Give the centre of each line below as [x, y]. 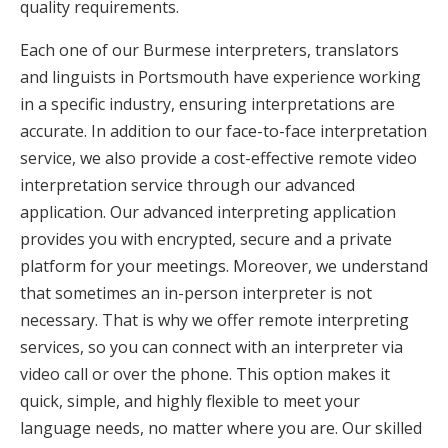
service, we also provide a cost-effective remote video [218, 157]
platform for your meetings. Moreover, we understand [224, 265]
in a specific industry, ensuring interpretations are [207, 103]
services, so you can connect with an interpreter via [211, 346]
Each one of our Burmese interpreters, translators [209, 49]
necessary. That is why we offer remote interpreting [214, 319]
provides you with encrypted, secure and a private [206, 238]
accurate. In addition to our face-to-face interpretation [223, 130]
